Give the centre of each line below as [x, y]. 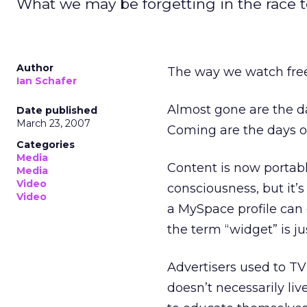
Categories [46, 145]
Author [35, 68]
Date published [57, 110]
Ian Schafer [47, 81]
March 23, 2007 [53, 123]
